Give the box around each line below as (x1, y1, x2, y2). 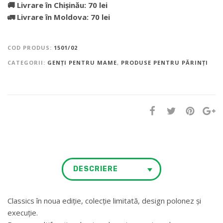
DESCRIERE (73, 164, 118, 173)
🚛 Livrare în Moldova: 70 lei (7, 11, 110, 22)
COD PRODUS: (7, 43, 54, 51)
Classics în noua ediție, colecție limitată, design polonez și (7, 195, 201, 206)
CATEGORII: (7, 58, 47, 66)
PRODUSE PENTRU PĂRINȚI (121, 58, 208, 66)
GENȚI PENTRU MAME (47, 58, 117, 66)
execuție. (7, 207, 38, 218)
